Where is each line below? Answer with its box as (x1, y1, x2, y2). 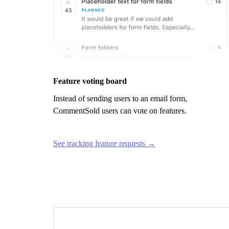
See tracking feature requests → (53, 139, 155, 148)
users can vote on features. (100, 106, 187, 115)
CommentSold (53, 106, 100, 115)
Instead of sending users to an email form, (53, 94, 187, 103)
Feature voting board (53, 76, 127, 85)
